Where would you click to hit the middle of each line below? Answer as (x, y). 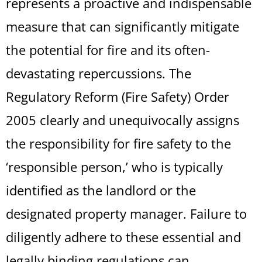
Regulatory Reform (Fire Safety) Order (118, 96)
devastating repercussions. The (99, 73)
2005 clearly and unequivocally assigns (123, 120)
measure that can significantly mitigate (123, 26)
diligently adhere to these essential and (123, 237)
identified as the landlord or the (101, 190)
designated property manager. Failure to (126, 213)
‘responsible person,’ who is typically (114, 167)
